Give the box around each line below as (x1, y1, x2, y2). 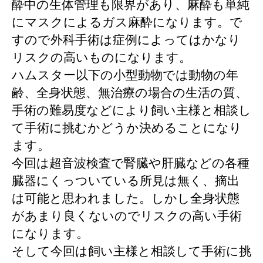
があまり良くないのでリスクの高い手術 (12, 209, 242, 223)
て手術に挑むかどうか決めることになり (12, 121, 242, 135)
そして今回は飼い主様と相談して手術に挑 (12, 244, 251, 258)
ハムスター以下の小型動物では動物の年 (12, 68, 238, 82)
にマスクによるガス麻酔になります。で (12, 15, 242, 29)
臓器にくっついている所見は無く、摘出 (12, 174, 240, 188)
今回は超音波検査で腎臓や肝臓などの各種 (12, 156, 249, 170)
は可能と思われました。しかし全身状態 (12, 191, 240, 205)
